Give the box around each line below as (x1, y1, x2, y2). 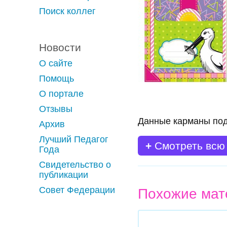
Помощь (39, 73, 74, 84)
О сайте (39, 58, 72, 68)
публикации (39, 170, 88, 180)
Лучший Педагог (39, 134, 108, 144)
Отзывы (39, 104, 72, 114)
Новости (39, 42, 81, 53)
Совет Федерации (39, 185, 115, 195)
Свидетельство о (39, 160, 111, 170)
